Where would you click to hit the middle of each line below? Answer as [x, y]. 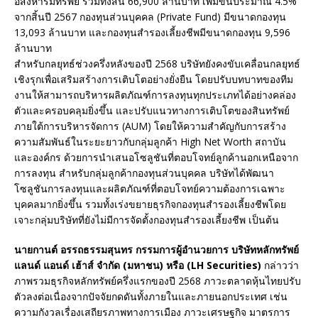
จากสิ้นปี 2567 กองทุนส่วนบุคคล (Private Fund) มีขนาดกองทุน [150, 17]
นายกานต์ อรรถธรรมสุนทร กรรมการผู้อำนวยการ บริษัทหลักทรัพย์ [157, 250]
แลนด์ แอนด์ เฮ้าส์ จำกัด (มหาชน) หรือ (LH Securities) [138, 265]
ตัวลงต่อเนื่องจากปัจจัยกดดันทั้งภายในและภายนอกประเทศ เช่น [151, 297]
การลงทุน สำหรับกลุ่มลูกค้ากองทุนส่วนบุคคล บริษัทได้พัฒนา [144, 173]
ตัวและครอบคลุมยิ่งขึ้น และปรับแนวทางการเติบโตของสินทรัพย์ [152, 111]
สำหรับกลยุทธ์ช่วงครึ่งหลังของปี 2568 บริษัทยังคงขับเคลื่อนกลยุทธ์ [157, 64]
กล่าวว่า [280, 265]
